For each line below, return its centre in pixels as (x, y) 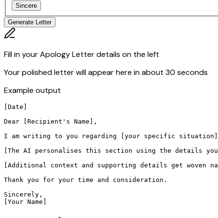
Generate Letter (30, 22)
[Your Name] (25, 202)
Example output (32, 91)
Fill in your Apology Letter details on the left (82, 54)
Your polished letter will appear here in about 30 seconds (106, 73)
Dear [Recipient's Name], (51, 122)
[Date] (16, 107)
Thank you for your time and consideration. (86, 180)
